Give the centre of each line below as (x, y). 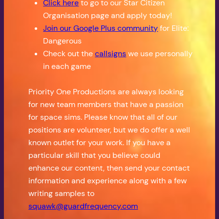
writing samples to (62, 194)
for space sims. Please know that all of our (103, 117)
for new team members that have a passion (106, 105)
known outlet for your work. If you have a (100, 143)
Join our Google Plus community (101, 28)
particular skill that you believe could (95, 155)
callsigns (111, 54)
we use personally (160, 54)
